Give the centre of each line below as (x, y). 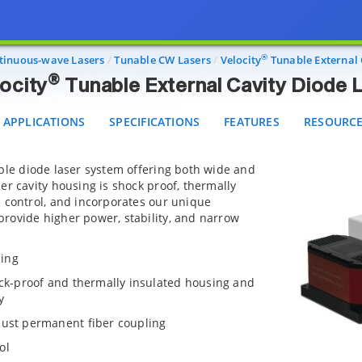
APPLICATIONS (44, 122)
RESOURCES (324, 25)
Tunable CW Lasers (162, 60)
